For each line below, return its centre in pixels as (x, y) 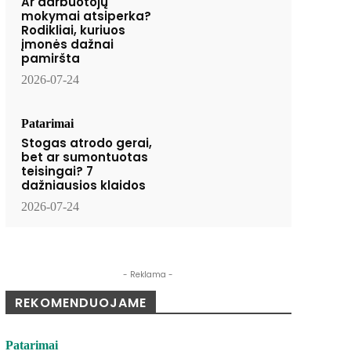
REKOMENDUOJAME (80, 303)
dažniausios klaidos (83, 186)
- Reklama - (148, 275)
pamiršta (50, 59)
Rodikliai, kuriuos (73, 31)
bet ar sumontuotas (84, 157)
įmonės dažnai (67, 45)
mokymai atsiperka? (86, 16)
